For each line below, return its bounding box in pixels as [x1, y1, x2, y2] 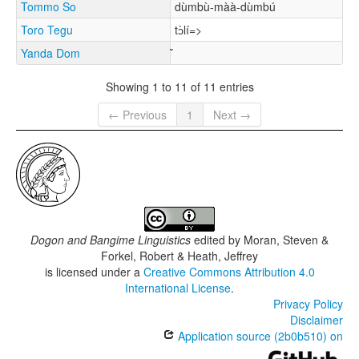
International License [125, 280, 231, 296]
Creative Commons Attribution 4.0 [143, 264, 315, 280]
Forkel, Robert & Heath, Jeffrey [101, 248, 258, 264]
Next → [213, 107, 251, 123]
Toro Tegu [21, 22, 73, 38]
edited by [191, 232, 244, 248]
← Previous [108, 107, 167, 123]
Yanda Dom [21, 45, 80, 62]
